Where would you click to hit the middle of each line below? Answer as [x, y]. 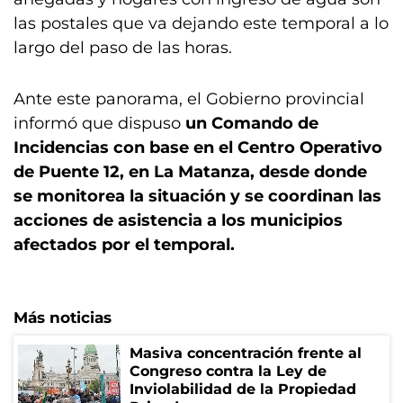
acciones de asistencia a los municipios [178, 220]
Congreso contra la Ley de [228, 371]
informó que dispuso [99, 123]
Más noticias [63, 318]
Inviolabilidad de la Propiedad [243, 389]
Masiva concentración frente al [246, 353]
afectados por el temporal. [124, 245]
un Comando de [252, 123]
